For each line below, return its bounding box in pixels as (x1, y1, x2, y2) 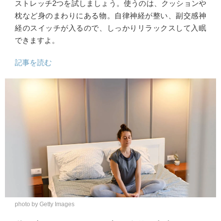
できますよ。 (15, 36, 59, 44)
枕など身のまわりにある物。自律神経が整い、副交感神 (15, 11, 206, 20)
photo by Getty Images (15, 200, 74, 208)
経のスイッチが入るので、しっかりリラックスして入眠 (15, 24, 206, 32)
